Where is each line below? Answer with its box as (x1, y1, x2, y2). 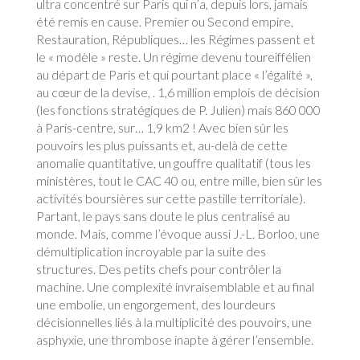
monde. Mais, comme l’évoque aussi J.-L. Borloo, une (35, 226, 320, 241)
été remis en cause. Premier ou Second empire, (35, 14, 293, 29)
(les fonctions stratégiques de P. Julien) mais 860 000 (35, 102, 321, 117)
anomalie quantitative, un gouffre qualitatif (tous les (35, 155, 311, 170)
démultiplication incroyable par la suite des (35, 243, 266, 259)
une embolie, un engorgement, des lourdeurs (35, 297, 276, 312)
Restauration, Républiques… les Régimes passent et (35, 31, 315, 47)
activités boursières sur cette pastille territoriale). (35, 190, 305, 206)
